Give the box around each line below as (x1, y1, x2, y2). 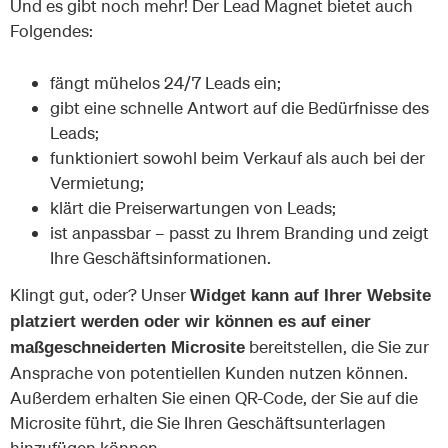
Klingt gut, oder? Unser (10, 283, 190, 305)
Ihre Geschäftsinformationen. (50, 247, 271, 269)
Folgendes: (10, 19, 93, 41)
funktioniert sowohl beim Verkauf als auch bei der (50, 147, 425, 169)
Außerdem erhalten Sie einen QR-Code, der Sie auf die (10, 386, 418, 408)
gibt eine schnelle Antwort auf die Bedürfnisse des (50, 97, 429, 119)
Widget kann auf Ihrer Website (190, 285, 431, 305)
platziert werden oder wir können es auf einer (10, 311, 371, 331)
